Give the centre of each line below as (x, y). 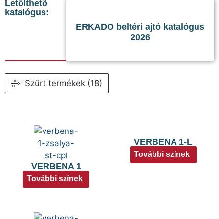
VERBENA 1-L (163, 142)
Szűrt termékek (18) (64, 83)
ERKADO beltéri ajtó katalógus (140, 27)
